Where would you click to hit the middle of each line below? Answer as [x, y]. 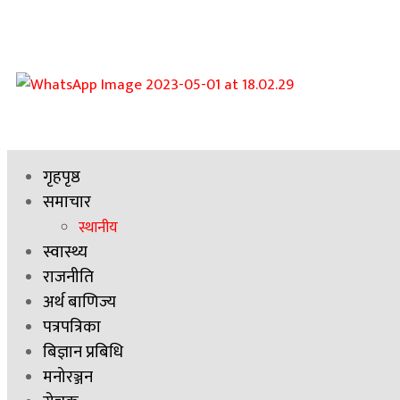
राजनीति [68, 277]
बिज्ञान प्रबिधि [83, 352]
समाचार [67, 202]
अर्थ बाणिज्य [79, 302]
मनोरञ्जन [68, 377]
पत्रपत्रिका [72, 327]
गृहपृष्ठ [62, 177]
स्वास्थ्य [65, 252]
